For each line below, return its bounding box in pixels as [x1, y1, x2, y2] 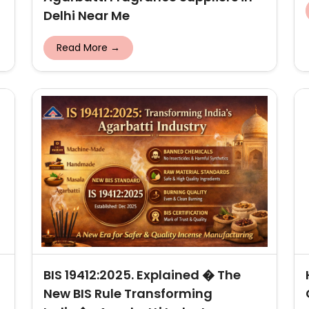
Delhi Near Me [43, 7, 130, 24]
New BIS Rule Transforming [43, 285, 212, 302]
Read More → [57, 41, 120, 54]
